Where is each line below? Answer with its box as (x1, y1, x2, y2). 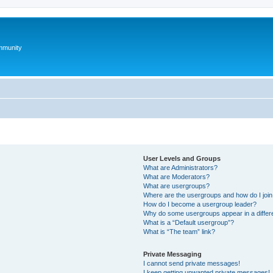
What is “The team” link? (143, 228, 216, 235)
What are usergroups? (143, 182, 210, 190)
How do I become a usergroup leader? (143, 200, 257, 208)
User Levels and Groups (143, 155, 221, 162)
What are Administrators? (143, 164, 218, 171)
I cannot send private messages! (143, 260, 241, 267)
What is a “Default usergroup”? (143, 219, 235, 226)
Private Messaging (143, 250, 202, 258)
